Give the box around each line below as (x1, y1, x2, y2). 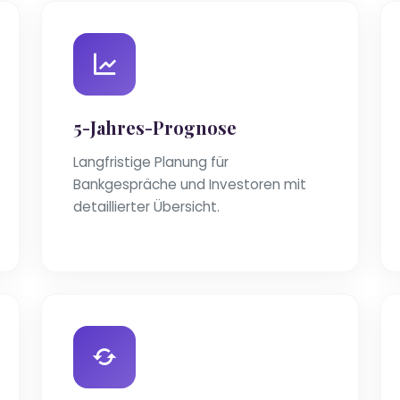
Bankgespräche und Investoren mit (73, 175, 306, 195)
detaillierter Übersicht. (73, 197, 220, 217)
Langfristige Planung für (73, 153, 229, 172)
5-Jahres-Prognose (73, 115, 237, 140)
